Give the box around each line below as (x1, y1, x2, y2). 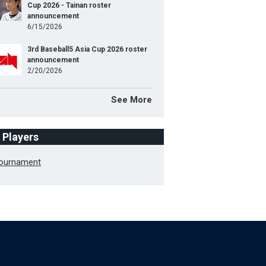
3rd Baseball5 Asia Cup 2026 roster (27, 45, 147, 53)
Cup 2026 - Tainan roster (27, 1, 111, 9)
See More (111, 94, 152, 105)
